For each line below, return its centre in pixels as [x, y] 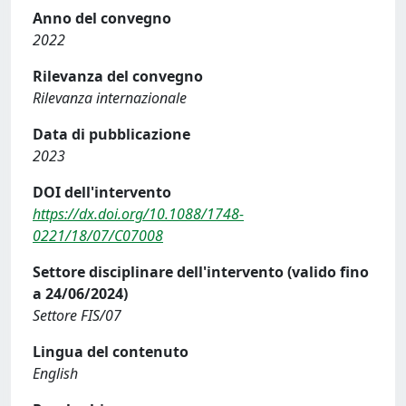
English [55, 373]
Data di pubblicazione [111, 134]
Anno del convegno [102, 18]
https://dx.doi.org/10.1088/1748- [138, 213]
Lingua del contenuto [111, 351]
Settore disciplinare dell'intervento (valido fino [201, 271]
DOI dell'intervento [102, 192]
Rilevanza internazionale [110, 97]
